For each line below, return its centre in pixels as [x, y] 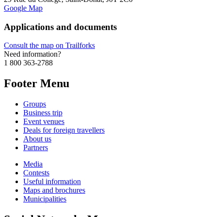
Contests [36, 173]
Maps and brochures [54, 190]
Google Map [23, 8]
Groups [35, 104]
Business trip [43, 113]
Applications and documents [60, 27]
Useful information [52, 182]
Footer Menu [37, 84]
